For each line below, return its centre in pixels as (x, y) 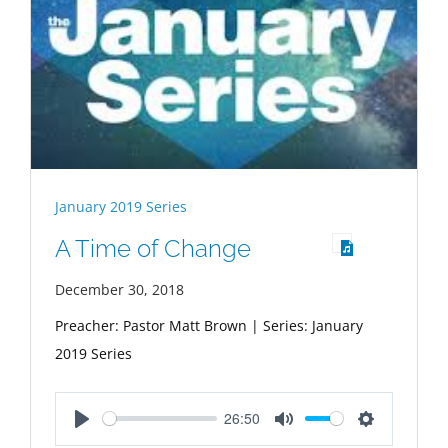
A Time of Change (153, 248)
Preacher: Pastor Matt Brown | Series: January (209, 325)
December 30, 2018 (119, 289)
